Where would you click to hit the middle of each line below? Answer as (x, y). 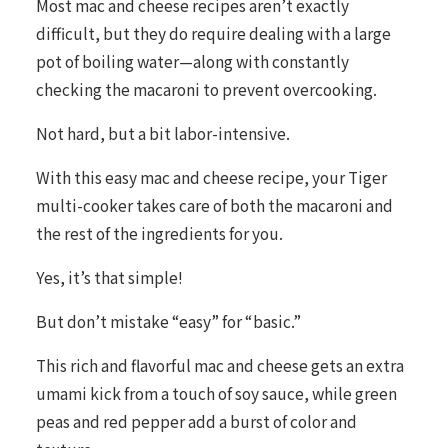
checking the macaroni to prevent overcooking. (206, 89)
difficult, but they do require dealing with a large (213, 33)
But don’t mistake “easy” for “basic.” (168, 321)
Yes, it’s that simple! (109, 277)
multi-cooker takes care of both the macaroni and (214, 205)
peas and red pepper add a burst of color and (196, 421)
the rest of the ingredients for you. (159, 233)
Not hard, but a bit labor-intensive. (162, 133)
